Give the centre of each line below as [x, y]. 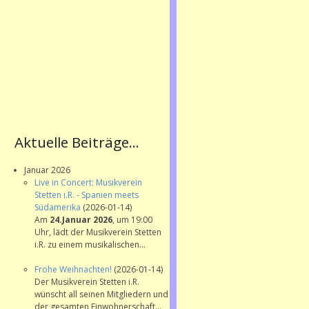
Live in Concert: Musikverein [88, 183]
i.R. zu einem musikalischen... [90, 245]
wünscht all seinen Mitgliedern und [101, 295]
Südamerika [58, 208]
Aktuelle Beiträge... [77, 142]
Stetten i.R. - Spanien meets [86, 195]
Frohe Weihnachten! [74, 270]
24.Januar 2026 [81, 220]
